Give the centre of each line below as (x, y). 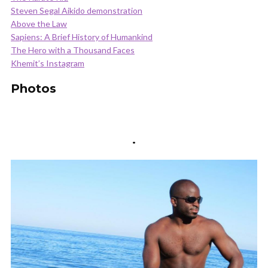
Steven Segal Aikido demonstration (77, 10)
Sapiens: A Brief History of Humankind (82, 37)
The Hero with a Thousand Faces (73, 50)
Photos (33, 89)
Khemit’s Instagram (48, 63)
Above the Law (39, 24)
